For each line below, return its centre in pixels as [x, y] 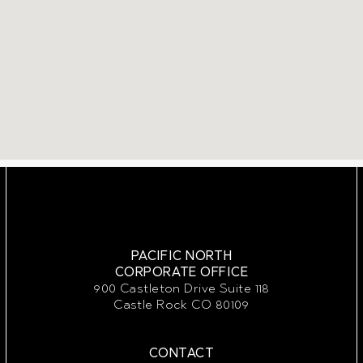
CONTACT [181, 353]
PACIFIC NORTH [181, 256]
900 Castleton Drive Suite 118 [181, 288]
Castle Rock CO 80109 [181, 304]
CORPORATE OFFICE [181, 272]
